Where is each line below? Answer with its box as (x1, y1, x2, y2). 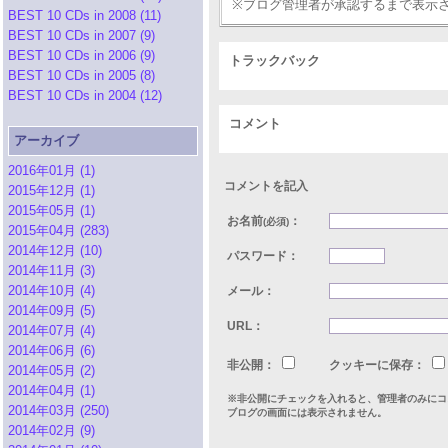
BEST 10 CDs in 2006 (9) (8, 48, 155, 63)
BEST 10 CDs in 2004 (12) (8, 88, 162, 103)
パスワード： (227, 249, 299, 263)
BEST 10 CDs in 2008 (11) (8, 8, 161, 23)
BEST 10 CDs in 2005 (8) (8, 68, 155, 83)
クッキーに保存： (329, 358, 428, 372)
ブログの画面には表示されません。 (227, 407, 387, 418)
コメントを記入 (224, 179, 314, 193)
